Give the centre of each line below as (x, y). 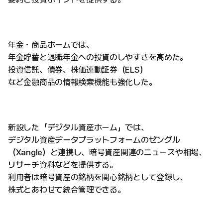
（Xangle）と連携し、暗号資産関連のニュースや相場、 (107, 152)
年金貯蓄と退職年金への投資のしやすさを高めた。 (98, 57)
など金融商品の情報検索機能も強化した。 (82, 82)
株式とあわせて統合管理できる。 (67, 189)
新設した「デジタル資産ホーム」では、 (78, 127)
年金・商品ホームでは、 (51, 45)
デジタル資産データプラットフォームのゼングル (94, 140)
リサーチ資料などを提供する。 (63, 165)
